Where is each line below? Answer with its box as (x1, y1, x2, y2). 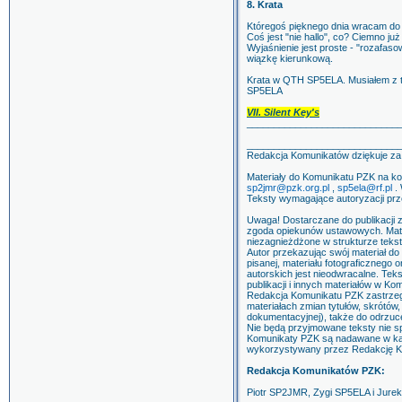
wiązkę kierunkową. (247, 53, 333, 64)
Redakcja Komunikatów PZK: (247, 365, 385, 376)
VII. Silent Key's (247, 107, 319, 118)
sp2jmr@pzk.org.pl (247, 182, 329, 193)
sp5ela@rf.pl (337, 182, 392, 193)
